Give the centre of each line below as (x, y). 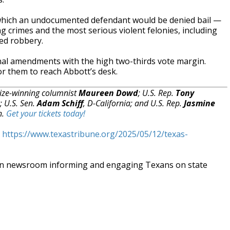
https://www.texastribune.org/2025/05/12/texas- (95, 134)
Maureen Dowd (108, 93)
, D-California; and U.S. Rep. (133, 103)
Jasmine (199, 103)
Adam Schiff (60, 103)
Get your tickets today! (46, 113)
